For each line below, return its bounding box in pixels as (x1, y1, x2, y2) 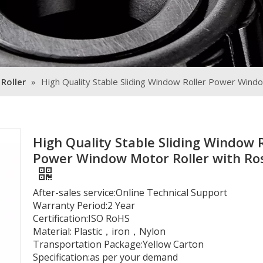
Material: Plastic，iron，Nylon (33, 225, 166, 238)
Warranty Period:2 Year (33, 199, 135, 212)
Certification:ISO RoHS (33, 212, 130, 225)
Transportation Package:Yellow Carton (33, 238, 204, 251)
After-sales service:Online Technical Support (33, 186, 227, 199)
